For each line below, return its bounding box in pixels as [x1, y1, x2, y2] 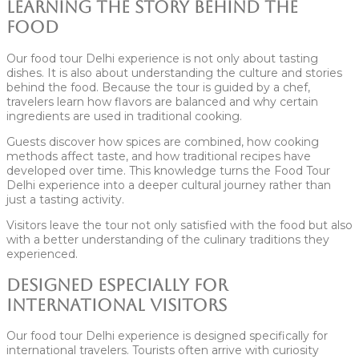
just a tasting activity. [6, 192, 124, 207]
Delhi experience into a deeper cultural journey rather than [6, 177, 331, 192]
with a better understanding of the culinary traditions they [6, 232, 329, 247]
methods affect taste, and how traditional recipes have [6, 148, 311, 163]
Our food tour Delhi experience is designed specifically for [6, 329, 328, 344]
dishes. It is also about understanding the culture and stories [6, 65, 342, 80]
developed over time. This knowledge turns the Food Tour [6, 163, 330, 178]
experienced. [6, 246, 78, 261]
